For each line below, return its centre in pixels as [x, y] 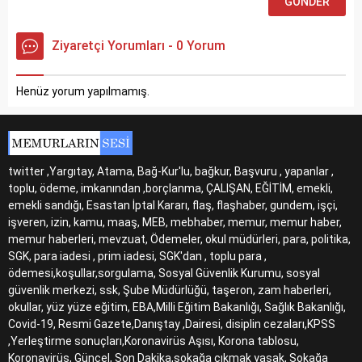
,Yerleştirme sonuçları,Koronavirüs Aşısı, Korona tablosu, [154, 341]
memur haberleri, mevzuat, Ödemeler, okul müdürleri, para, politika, [179, 239]
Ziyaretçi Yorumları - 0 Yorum [139, 46]
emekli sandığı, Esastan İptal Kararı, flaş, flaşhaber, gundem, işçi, [173, 205]
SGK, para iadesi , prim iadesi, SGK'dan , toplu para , [137, 256]
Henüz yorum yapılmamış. [83, 91]
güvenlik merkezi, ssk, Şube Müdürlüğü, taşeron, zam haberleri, [170, 290]
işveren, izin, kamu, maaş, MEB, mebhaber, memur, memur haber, [175, 222]
